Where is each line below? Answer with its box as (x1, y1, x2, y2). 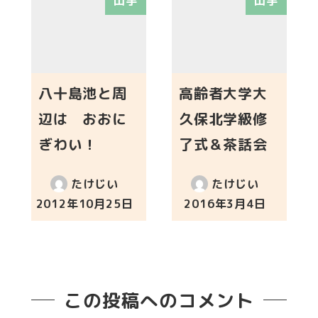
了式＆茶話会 (179, 133, 268, 154)
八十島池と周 (38, 82, 127, 103)
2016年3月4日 (184, 195, 266, 212)
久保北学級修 (179, 108, 268, 128)
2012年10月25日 (35, 195, 133, 212)
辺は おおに (38, 108, 127, 128)
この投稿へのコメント (64, 287, 254, 313)
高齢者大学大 (179, 82, 268, 103)
